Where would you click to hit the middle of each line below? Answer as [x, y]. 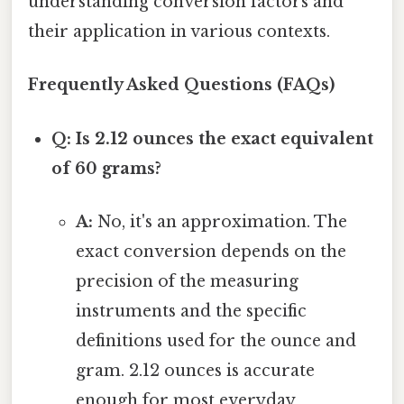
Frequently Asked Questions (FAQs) [181, 85]
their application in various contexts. [179, 32]
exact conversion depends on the [211, 251]
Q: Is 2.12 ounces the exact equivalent [213, 138]
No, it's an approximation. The [220, 221]
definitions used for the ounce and [216, 340]
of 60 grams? [107, 168]
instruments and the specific [191, 311]
